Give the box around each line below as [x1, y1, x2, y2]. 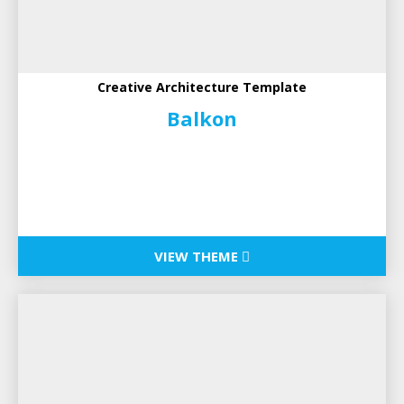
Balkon [167, 105, 237, 133]
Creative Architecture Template [97, 78, 307, 96]
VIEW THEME [154, 247, 242, 266]
